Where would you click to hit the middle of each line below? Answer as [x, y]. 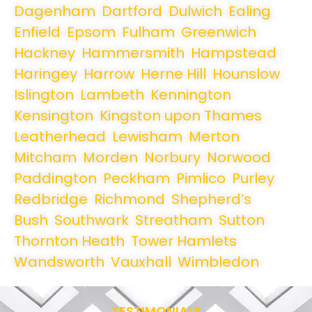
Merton [214, 137]
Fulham [148, 32]
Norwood [239, 158]
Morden [110, 158]
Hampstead [234, 53]
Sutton [242, 220]
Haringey [46, 74]
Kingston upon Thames [181, 116]
